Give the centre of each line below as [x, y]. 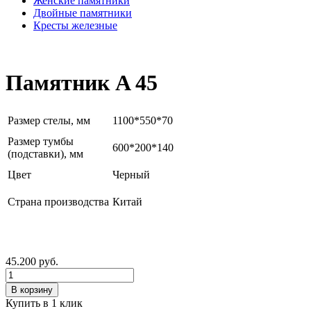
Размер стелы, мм [49, 120]
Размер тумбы [41, 141]
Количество [33, 273]
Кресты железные [75, 25]
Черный [131, 174]
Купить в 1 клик [44, 303]
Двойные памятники [83, 13]
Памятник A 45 [82, 83]
